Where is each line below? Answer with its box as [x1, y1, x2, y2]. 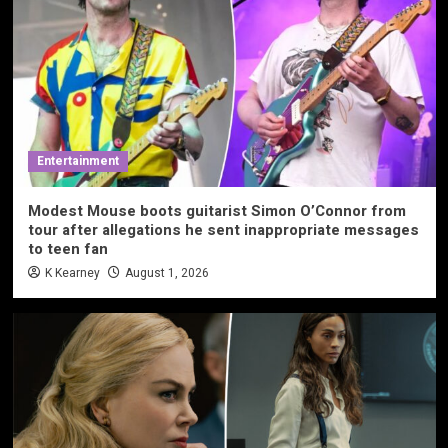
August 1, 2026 [124, 263, 209, 282]
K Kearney [44, 263, 100, 282]
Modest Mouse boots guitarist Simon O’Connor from [27, 199, 406, 222]
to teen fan [27, 237, 108, 260]
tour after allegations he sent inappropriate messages [27, 218, 419, 241]
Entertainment [36, 151, 119, 170]
